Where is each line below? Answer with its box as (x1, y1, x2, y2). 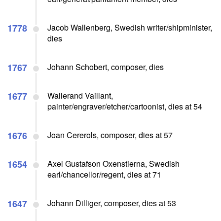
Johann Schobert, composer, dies (47, 61, 164, 73)
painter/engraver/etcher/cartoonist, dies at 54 (47, 100, 202, 112)
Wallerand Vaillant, (47, 89, 113, 101)
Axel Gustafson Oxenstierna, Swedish (47, 157, 180, 169)
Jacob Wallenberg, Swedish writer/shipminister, (47, 21, 212, 33)
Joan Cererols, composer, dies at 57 (47, 129, 173, 141)
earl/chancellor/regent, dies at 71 (47, 168, 161, 180)
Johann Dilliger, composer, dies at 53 (47, 197, 176, 209)
